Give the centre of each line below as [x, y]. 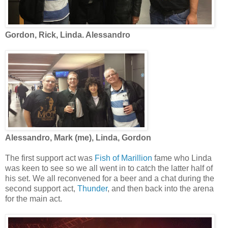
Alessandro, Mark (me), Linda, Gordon [78, 137]
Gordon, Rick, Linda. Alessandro [68, 35]
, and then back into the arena [161, 188]
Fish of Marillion [123, 158]
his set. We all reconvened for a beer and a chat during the [110, 178]
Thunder [92, 188]
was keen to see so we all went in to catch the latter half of [109, 168]
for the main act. [34, 198]
